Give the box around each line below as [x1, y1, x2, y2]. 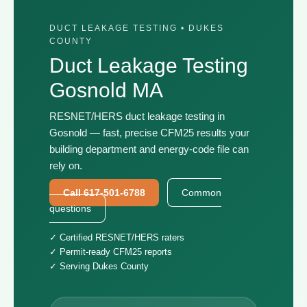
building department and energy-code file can [49, 143, 249, 155]
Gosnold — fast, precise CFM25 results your [49, 127, 249, 138]
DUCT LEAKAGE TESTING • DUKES [49, 23, 224, 33]
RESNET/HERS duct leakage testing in [49, 110, 225, 122]
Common [182, 187, 221, 198]
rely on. [49, 160, 82, 171]
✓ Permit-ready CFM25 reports [49, 247, 172, 257]
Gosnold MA [49, 79, 163, 101]
